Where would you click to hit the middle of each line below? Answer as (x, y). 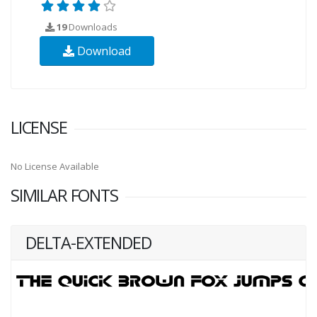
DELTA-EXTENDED (88, 242)
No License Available (55, 166)
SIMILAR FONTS (64, 195)
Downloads (92, 27)
